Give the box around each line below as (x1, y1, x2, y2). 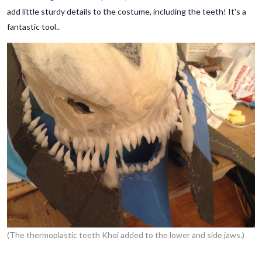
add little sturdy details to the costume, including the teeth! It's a (7, 6, 246, 16)
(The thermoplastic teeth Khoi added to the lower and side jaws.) (7, 230, 244, 240)
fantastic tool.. (7, 21, 60, 32)
